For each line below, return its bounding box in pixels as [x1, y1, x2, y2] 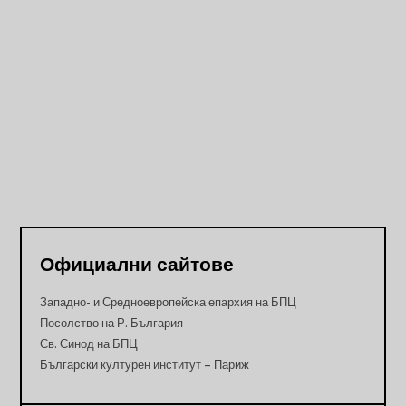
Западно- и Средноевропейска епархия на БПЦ [40, 295, 297, 312]
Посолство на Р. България [40, 315, 184, 333]
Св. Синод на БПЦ [40, 336, 139, 353]
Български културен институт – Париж [40, 357, 250, 374]
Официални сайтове [40, 252, 235, 279]
